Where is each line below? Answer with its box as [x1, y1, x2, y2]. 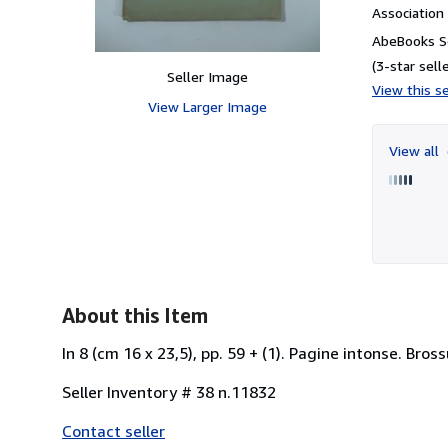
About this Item [62, 303, 208, 327]
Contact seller [62, 420, 165, 441]
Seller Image [166, 67, 248, 85]
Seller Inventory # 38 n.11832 [62, 381, 276, 402]
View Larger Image [147, 97, 267, 115]
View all [389, 141, 443, 159]
